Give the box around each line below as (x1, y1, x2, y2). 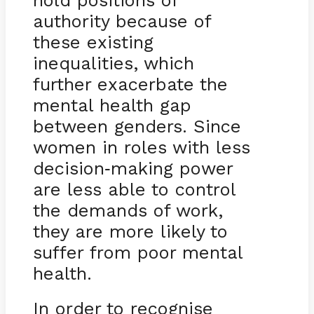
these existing (32, 31, 153, 53)
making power (110, 157, 233, 179)
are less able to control (32, 178, 235, 200)
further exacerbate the (32, 73, 228, 95)
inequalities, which (32, 52, 194, 74)
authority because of (32, 10, 211, 32)
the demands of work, (32, 199, 223, 221)
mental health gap (32, 94, 191, 116)
